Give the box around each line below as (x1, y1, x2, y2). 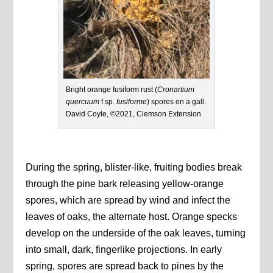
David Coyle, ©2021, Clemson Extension (66, 109, 201, 118)
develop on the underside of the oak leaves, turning (26, 227, 246, 238)
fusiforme (116, 97, 147, 106)
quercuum (66, 97, 99, 106)
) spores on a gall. (147, 97, 206, 106)
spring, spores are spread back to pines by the (26, 260, 224, 271)
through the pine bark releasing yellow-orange (26, 178, 224, 189)
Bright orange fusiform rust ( (66, 85, 157, 94)
